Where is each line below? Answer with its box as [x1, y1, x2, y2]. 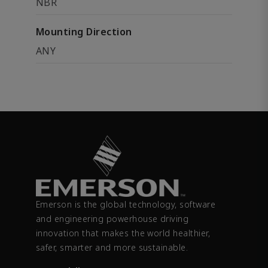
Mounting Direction [36, 25, 132, 38]
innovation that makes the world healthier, [36, 227, 211, 239]
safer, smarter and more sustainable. [36, 242, 188, 254]
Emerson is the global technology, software [36, 199, 216, 211]
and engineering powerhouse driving [36, 213, 189, 225]
